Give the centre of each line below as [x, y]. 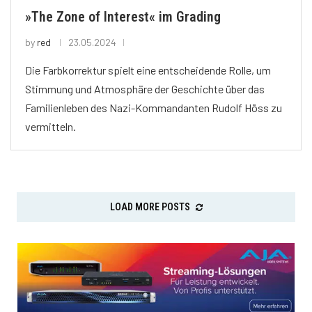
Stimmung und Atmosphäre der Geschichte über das [145, 89]
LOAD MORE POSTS [150, 207]
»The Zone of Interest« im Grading [123, 17]
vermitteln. [50, 127]
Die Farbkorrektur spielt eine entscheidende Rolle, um [148, 70]
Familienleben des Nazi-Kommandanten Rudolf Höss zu [154, 108]
